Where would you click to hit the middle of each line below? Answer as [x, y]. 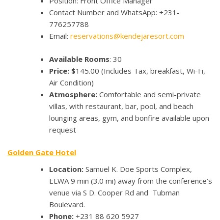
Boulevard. [68, 205]
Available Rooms [79, 59]
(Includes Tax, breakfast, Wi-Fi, [153, 70]
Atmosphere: [74, 94]
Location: [67, 169]
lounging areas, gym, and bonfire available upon [129, 118]
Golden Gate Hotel [42, 152]
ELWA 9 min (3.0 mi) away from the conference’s [131, 181]
